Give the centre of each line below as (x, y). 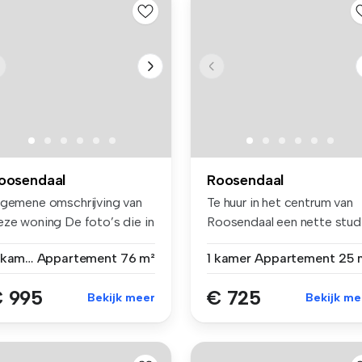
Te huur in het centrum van (280, 202)
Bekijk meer (121, 297)
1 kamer (229, 258)
